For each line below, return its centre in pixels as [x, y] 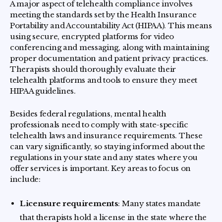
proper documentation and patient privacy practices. [109, 58]
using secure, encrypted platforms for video [92, 37]
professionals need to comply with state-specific [99, 125]
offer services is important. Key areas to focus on [101, 168]
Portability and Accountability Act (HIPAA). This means [111, 26]
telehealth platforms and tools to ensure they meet [104, 80]
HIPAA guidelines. [43, 91]
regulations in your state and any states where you [104, 158]
